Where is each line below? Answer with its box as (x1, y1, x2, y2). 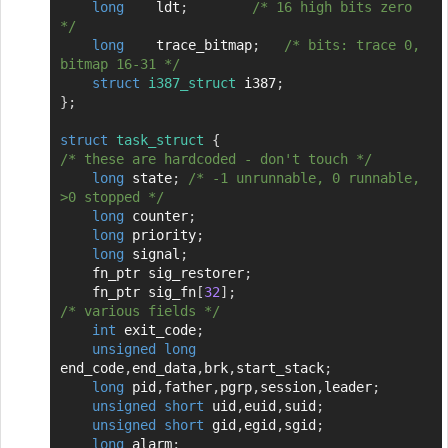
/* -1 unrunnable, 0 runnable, (187, 169, 420, 186)
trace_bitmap (155, 36, 252, 53)
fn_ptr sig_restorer (91, 264, 244, 281)
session (259, 378, 316, 395)
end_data (131, 359, 196, 376)
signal (123, 245, 180, 262)
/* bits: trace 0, (283, 36, 420, 53)
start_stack (235, 359, 324, 376)
